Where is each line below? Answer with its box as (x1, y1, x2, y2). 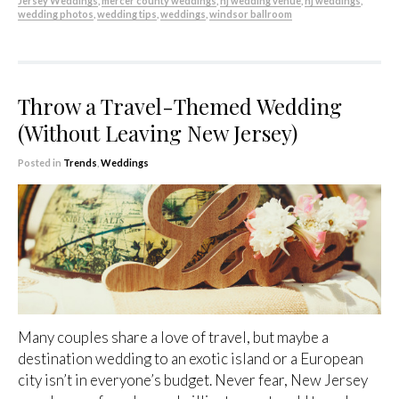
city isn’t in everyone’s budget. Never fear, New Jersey (18, 370, 368, 390)
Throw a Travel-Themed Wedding (18, 92, 342, 121)
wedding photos (18, 8, 94, 20)
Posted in (18, 157, 63, 169)
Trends (63, 157, 97, 169)
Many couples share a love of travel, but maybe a (18, 328, 329, 347)
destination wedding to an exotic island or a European (18, 349, 363, 369)
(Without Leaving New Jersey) (18, 118, 297, 148)
